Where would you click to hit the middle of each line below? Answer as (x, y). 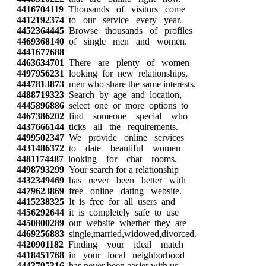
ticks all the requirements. (121, 127)
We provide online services (124, 137)
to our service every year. (123, 20)
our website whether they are (125, 223)
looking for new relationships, (126, 73)
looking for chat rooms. (120, 159)
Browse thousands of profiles (128, 31)
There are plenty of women (127, 63)
